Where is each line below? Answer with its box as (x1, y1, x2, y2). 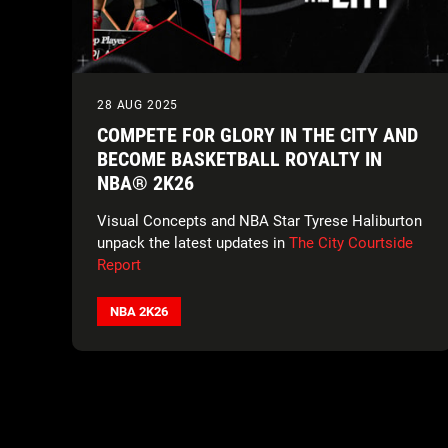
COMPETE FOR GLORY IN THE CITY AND (97, 123, 418, 147)
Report (97, 256, 141, 274)
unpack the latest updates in (97, 234, 289, 252)
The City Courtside (289, 234, 413, 252)
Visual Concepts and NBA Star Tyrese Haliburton (97, 212, 422, 230)
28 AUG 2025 (97, 98, 179, 112)
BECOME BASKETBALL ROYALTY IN (97, 147, 382, 171)
